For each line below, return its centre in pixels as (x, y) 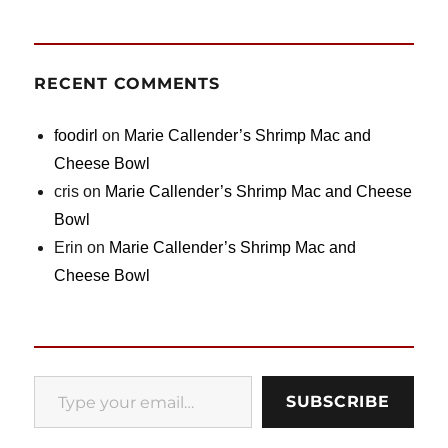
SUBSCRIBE (337, 401)
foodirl (76, 135)
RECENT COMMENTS (127, 83)
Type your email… (61, 374)
